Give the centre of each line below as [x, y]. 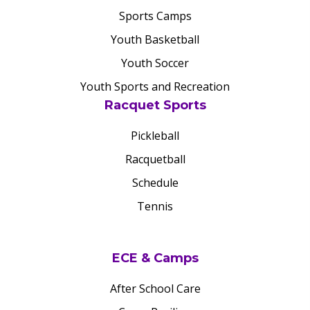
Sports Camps [155, 16]
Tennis [155, 206]
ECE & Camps [155, 258]
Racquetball [155, 159]
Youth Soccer [155, 63]
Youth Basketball [155, 39]
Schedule [155, 183]
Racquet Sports [155, 105]
